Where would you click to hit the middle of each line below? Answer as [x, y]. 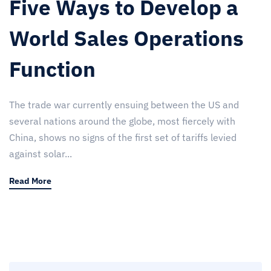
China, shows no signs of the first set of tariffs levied [123, 137]
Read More [30, 181]
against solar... [41, 153]
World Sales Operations [126, 38]
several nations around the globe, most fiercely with [122, 121]
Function [52, 69]
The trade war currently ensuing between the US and [124, 104]
